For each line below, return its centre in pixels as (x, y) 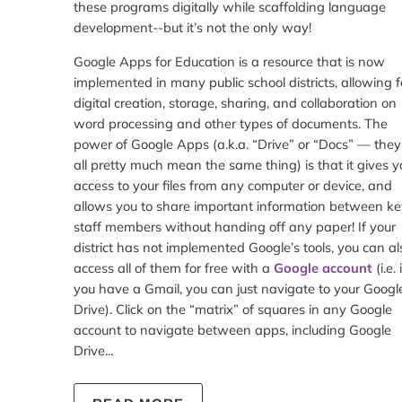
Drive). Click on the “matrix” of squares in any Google (233, 310)
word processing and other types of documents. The (231, 124)
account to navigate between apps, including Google (232, 330)
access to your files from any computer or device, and (233, 186)
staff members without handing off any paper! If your (235, 227)
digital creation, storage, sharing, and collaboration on (235, 103)
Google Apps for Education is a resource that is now (229, 62)
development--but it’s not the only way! (192, 28)
